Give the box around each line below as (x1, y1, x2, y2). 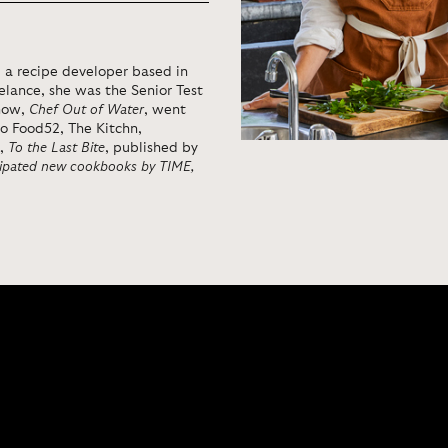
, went (144, 103, 186, 117)
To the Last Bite (8, 141, 105, 155)
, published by (105, 141, 198, 155)
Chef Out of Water (29, 103, 144, 117)
